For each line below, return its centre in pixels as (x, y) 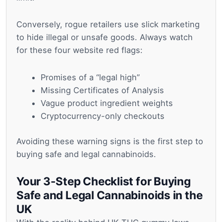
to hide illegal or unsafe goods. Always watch (105, 37)
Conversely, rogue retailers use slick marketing (108, 25)
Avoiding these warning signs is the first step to (110, 141)
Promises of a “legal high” (90, 77)
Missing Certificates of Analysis (103, 90)
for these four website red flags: (80, 50)
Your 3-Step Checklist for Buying (104, 181)
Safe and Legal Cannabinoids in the (110, 195)
